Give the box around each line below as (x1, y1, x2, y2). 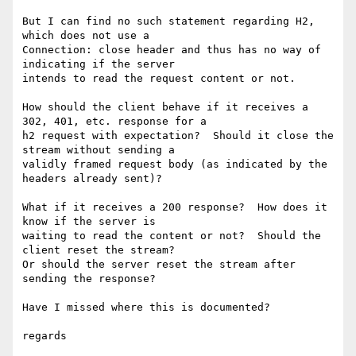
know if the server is (22, 215, 156, 228)
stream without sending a (22, 144, 175, 157)
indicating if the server (22, 58, 175, 71)
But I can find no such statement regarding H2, (22, 15, 315, 28)
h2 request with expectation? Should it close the (22, 130, 334, 142)
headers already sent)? (22, 172, 162, 185)
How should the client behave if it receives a (22, 101, 308, 114)
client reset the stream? (22, 244, 175, 257)
